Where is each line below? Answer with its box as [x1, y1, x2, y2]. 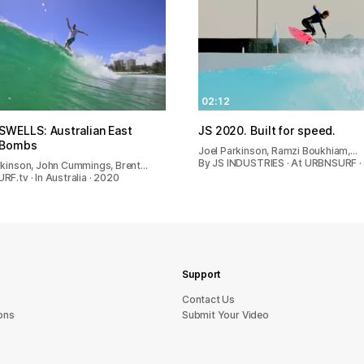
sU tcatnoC [182, 293, 236, 305]
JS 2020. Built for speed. [198, 123, 336, 137]
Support [182, 268, 221, 280]
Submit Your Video [182, 309, 269, 321]
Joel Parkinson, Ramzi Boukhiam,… [198, 144, 357, 157]
